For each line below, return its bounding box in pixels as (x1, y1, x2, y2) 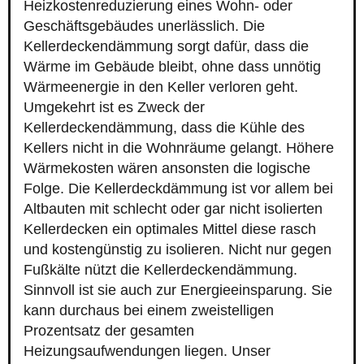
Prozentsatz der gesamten (24, 323, 194, 340)
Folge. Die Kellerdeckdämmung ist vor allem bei (24, 180, 333, 197)
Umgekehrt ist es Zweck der (24, 99, 205, 116)
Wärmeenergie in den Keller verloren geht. (24, 79, 298, 96)
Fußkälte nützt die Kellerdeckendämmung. (24, 262, 297, 279)
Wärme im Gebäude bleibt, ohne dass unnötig (24, 58, 321, 76)
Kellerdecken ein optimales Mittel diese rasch (24, 221, 316, 238)
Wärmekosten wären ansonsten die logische (24, 160, 310, 177)
